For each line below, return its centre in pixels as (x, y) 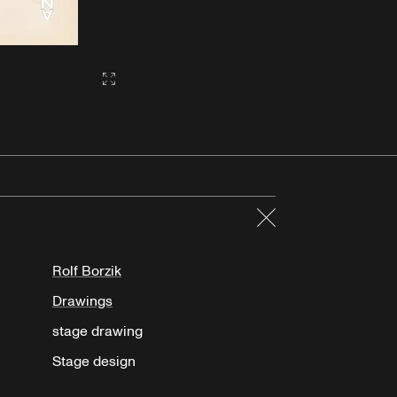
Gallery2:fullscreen (161, 79)
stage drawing (97, 331)
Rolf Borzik (87, 271)
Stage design (94, 361)
